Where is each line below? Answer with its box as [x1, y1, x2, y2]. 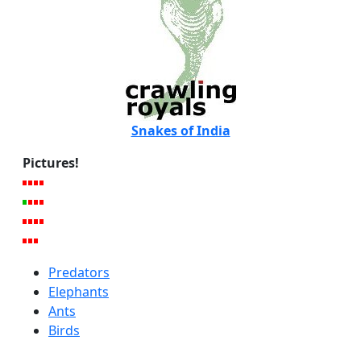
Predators [48, 263, 110, 282]
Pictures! [23, 154, 79, 172]
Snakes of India [131, 122, 230, 140]
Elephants [48, 283, 109, 301]
